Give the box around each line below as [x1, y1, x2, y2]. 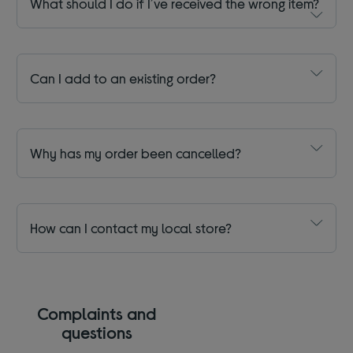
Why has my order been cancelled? [30, 144, 242, 162]
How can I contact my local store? [30, 219, 232, 237]
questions [61, 321, 132, 343]
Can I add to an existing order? [30, 69, 217, 87]
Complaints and [37, 303, 157, 324]
